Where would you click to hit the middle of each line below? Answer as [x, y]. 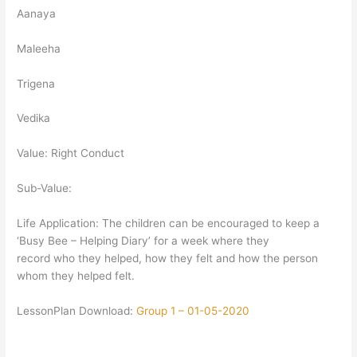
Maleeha [39, 48]
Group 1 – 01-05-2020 [193, 310]
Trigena [36, 83]
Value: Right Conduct [71, 153]
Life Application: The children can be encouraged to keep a [169, 223]
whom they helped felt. [76, 276]
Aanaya [37, 13]
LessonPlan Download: [77, 310]
